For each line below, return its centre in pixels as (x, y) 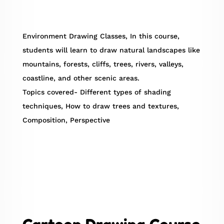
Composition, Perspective (66, 120)
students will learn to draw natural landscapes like (111, 50)
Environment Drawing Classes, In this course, (101, 36)
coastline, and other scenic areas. (81, 78)
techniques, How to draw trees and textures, (100, 106)
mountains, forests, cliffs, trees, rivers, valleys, (103, 64)
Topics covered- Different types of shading (96, 92)
